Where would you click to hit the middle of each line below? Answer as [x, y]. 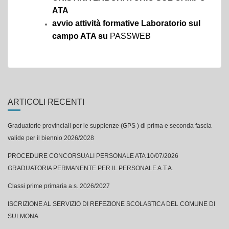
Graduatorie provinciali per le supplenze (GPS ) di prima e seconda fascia [110, 126]
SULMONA [23, 216]
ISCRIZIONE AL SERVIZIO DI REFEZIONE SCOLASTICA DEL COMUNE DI [111, 204]
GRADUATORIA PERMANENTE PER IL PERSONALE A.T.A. [90, 168]
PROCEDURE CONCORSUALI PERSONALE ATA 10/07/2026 [93, 156]
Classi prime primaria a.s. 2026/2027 [59, 186]
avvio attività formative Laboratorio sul [126, 23]
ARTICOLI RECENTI [46, 102]
